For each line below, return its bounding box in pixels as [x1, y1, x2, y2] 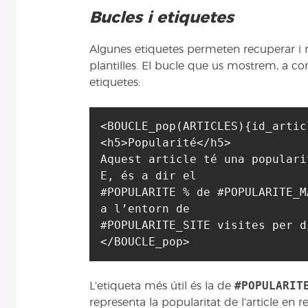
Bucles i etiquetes [89, 10, 234, 27]
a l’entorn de [100, 202, 197, 216]
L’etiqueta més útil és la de [89, 280, 234, 292]
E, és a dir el [100, 169, 203, 183]
